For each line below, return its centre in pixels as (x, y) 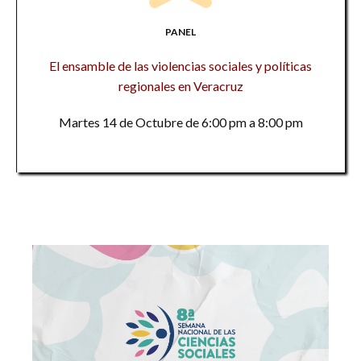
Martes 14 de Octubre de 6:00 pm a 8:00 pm (180, 122)
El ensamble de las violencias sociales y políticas (180, 66)
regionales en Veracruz (180, 86)
